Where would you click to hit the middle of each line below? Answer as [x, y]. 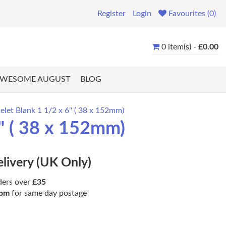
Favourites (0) [192, 14]
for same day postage [48, 193]
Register [111, 14]
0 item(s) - [180, 47]
